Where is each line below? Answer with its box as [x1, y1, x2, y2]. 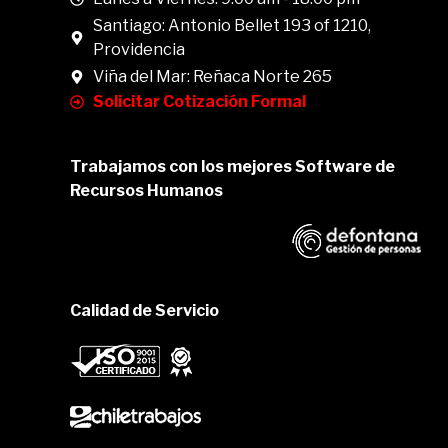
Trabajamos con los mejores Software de [70, 157, 395, 176]
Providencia [92, 40, 185, 59]
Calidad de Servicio [70, 301, 219, 320]
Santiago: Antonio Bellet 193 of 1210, [92, 16, 371, 35]
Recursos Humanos [70, 181, 223, 200]
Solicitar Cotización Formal [92, 92, 306, 111]
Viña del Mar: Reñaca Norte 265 [92, 67, 332, 86]
